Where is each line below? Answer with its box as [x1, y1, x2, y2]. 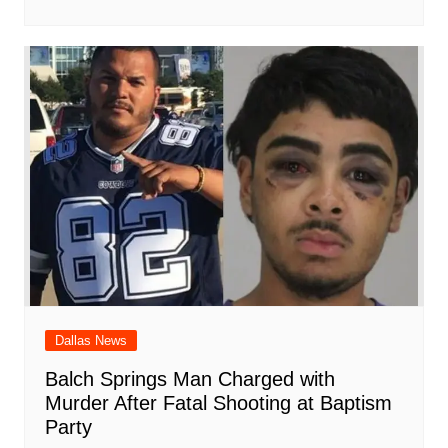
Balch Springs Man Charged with [44, 368, 335, 391]
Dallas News [54, 333, 127, 349]
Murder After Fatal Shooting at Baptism [44, 392, 392, 415]
